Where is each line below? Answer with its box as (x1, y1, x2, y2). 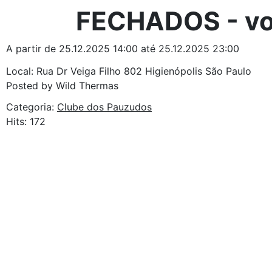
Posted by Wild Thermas (6, 80, 118, 92)
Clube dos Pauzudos (57, 101, 152, 113)
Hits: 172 (6, 115, 46, 127)
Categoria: (6, 101, 57, 113)
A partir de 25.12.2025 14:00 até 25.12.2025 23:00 (6, 42, 239, 55)
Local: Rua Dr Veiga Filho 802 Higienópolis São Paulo (6, 65, 251, 77)
